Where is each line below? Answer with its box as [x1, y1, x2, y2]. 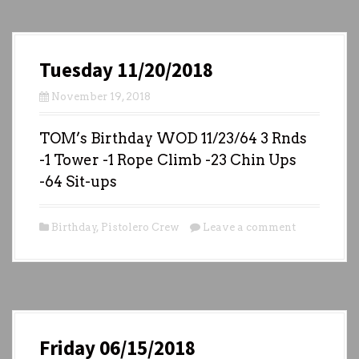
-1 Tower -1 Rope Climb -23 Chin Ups [39, 151, 296, 168]
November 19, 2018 [51, 90, 151, 103]
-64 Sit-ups [39, 172, 117, 190]
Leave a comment [203, 220, 296, 233]
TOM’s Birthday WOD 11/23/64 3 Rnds [39, 129, 307, 147]
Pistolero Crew [101, 220, 179, 233]
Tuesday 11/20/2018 [39, 56, 213, 83]
